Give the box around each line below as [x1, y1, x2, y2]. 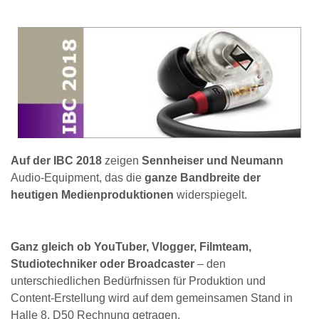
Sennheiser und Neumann [142, 154, 283, 167]
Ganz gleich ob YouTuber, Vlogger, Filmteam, [11, 241, 251, 253]
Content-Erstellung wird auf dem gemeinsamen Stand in [11, 292, 293, 305]
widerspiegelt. [174, 188, 247, 201]
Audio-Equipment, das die [11, 171, 145, 184]
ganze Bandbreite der [145, 171, 261, 184]
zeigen [102, 154, 142, 167]
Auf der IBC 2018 [11, 154, 102, 167]
